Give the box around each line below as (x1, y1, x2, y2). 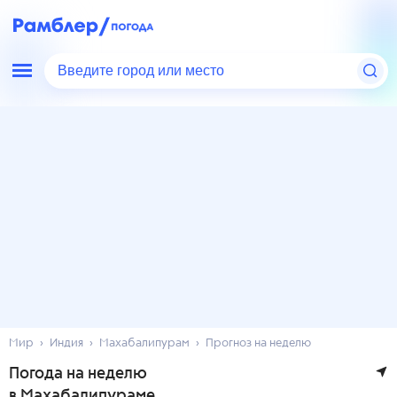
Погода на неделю (9, 366, 147, 382)
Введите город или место (58, 61, 230, 81)
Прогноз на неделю (206, 338, 311, 349)
